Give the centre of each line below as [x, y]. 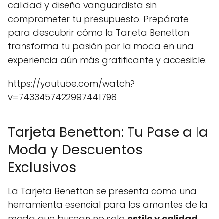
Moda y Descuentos [75, 150]
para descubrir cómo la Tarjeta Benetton [99, 33]
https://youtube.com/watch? [71, 83]
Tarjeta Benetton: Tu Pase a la [108, 132]
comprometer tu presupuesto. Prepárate [98, 19]
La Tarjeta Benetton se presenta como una [102, 191]
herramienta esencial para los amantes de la [108, 205]
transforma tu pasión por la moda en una [101, 46]
